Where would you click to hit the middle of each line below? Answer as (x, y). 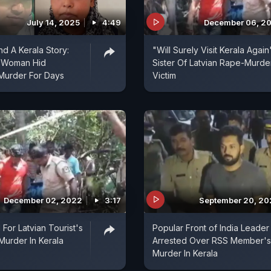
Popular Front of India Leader (211, 227)
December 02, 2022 (43, 200)
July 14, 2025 (53, 23)
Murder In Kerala (185, 253)
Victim (164, 76)
